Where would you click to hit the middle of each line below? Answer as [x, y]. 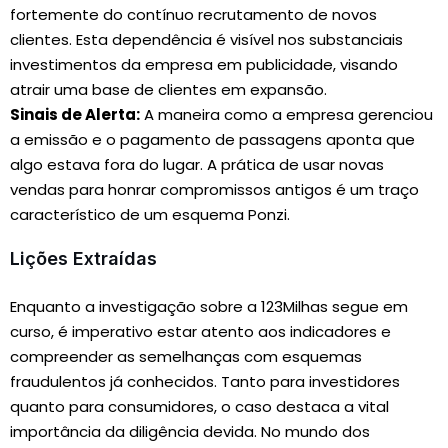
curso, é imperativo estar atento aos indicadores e [200, 331]
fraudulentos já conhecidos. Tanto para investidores [205, 381]
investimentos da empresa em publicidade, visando [204, 64]
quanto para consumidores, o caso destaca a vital [199, 406]
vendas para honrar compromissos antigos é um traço [214, 189]
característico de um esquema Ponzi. [150, 214]
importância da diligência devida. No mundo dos [190, 431]
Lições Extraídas [83, 258]
